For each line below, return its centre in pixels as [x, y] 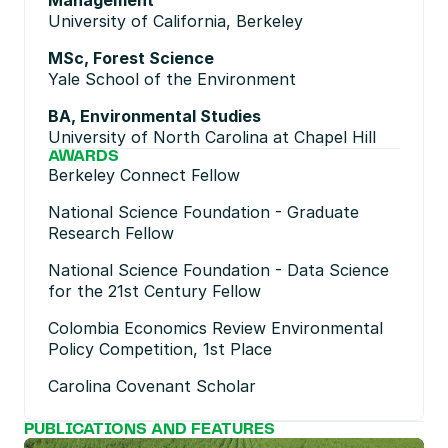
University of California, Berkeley [175, 21]
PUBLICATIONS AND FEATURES [149, 429]
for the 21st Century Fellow [154, 291]
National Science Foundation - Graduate [203, 212]
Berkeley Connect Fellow [144, 175]
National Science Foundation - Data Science [218, 270]
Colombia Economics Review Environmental [215, 328]
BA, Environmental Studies [154, 116]
